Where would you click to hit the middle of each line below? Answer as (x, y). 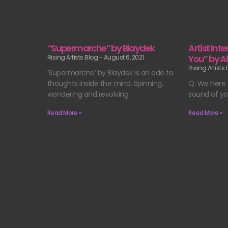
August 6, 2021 (123, 58)
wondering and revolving (88, 94)
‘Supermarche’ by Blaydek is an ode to (110, 73)
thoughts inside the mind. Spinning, (105, 84)
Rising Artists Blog (73, 58)
